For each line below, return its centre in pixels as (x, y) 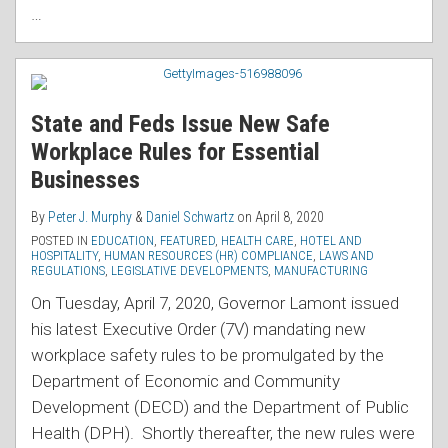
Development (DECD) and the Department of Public (220, 407)
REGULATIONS (68, 271)
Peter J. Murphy (90, 217)
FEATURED (187, 241)
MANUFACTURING (321, 271)
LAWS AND (346, 256)
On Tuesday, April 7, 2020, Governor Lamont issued (215, 303)
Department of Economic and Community (185, 381)
